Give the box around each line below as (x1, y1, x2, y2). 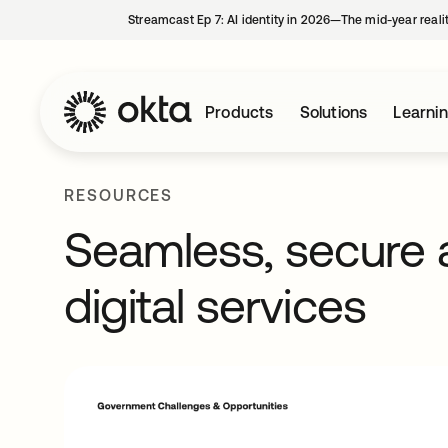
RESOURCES (64, 186, 174, 204)
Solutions (299, 103, 368, 121)
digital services (64, 278, 366, 333)
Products (205, 103, 274, 121)
